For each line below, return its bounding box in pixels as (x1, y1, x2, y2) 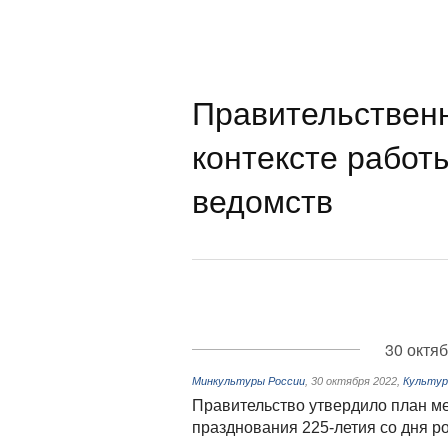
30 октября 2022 (311, 375, 397, 387)
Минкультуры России (192, 375, 305, 387)
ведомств (192, 176, 333, 222)
